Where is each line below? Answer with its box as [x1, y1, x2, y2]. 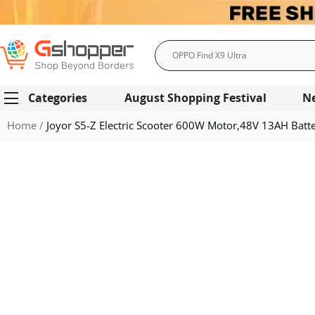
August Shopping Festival [124, 90, 266, 105]
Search [153, 58, 190, 74]
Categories [28, 90, 87, 105]
